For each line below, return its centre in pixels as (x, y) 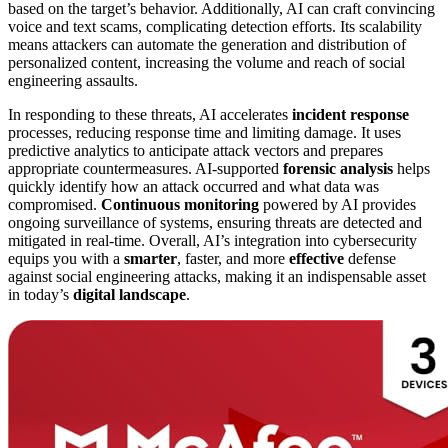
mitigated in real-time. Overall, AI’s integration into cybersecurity (212, 241)
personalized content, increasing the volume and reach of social (206, 63)
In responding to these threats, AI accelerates (150, 115)
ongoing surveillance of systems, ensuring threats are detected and (215, 223)
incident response (350, 115)
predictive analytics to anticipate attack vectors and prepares (195, 151)
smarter (150, 259)
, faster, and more (233, 259)
